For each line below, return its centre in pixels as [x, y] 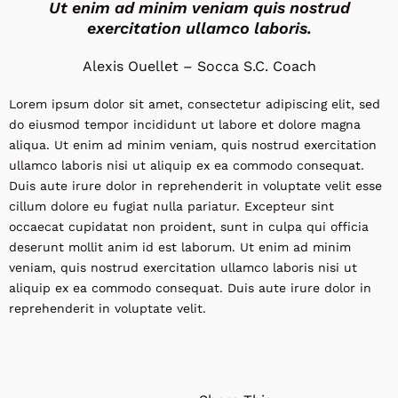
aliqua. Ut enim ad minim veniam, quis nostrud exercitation [193, 145]
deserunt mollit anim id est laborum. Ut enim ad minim [180, 247]
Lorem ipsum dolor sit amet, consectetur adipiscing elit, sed [195, 104]
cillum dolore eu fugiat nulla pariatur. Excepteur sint [171, 207]
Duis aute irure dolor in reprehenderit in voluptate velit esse [195, 186]
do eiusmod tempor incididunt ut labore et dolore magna [185, 125]
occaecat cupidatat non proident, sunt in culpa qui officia [189, 227]
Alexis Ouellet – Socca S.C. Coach [199, 67]
